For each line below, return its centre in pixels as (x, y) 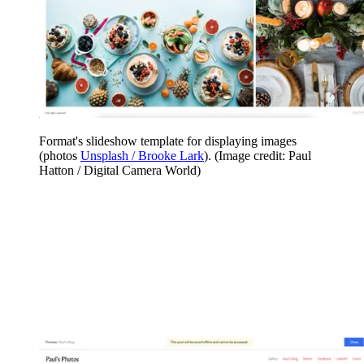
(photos (60, 155)
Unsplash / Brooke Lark (142, 155)
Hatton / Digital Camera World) (120, 170)
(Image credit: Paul (263, 155)
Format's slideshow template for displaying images (168, 141)
